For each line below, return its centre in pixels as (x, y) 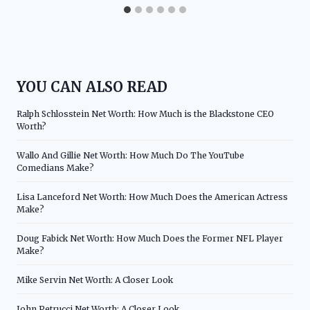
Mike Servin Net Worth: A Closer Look (95, 280)
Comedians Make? (55, 167)
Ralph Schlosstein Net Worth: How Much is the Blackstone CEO (145, 113)
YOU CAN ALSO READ (92, 86)
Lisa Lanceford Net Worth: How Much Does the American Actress (152, 197)
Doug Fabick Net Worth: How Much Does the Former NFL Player (150, 238)
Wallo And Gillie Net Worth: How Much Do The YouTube (130, 155)
